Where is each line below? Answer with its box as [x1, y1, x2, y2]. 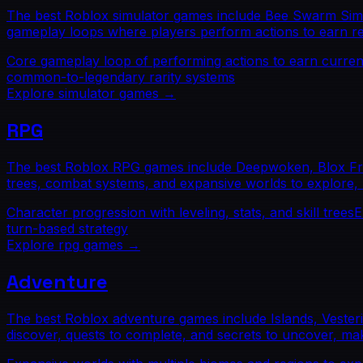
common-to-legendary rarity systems [6, 69, 235, 86]
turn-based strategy [6, 220, 128, 237]
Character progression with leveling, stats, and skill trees [6, 203, 354, 220]
